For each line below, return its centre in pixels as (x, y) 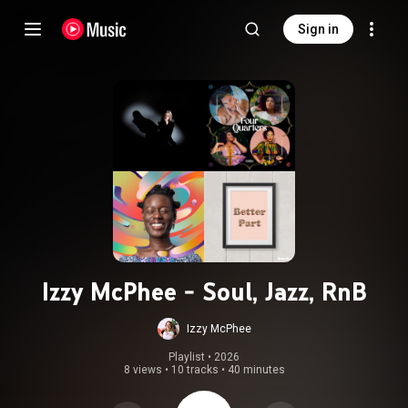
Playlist (187, 357)
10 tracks (194, 370)
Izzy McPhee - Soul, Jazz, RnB (204, 291)
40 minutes (256, 370)
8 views (143, 370)
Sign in (318, 29)
